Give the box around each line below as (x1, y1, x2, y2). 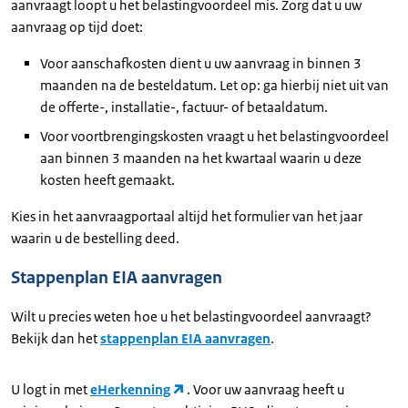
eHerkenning (90, 380, 170, 398)
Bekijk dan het (11, 329, 100, 347)
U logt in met (11, 380, 90, 398)
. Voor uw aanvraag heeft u (187, 380, 345, 398)
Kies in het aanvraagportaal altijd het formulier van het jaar (11, 207, 362, 225)
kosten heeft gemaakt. (40, 170, 175, 189)
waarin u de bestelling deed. (11, 229, 179, 247)
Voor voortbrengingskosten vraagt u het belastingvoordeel (40, 127, 389, 145)
